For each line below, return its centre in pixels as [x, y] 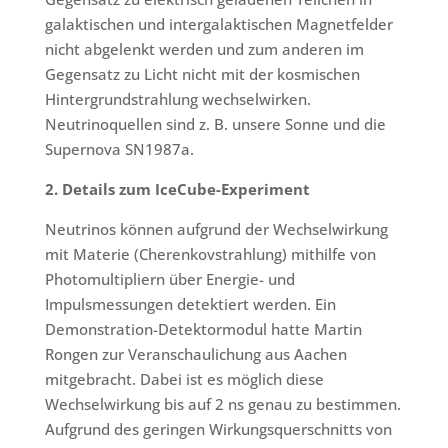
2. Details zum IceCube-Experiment [177, 189]
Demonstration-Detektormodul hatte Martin [203, 329]
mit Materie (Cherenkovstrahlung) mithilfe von [210, 254]
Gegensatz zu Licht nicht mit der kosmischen [202, 74]
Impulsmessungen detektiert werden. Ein [190, 304]
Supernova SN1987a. [119, 149]
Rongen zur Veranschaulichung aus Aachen [195, 354]
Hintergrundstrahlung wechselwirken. [177, 99]
